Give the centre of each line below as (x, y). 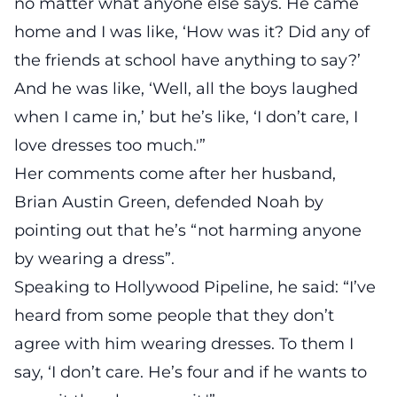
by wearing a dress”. (94, 258)
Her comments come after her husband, (175, 173)
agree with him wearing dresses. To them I (184, 343)
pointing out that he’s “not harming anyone (188, 230)
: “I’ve (355, 287)
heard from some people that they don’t (174, 315)
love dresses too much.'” (110, 145)
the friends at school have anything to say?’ (187, 60)
